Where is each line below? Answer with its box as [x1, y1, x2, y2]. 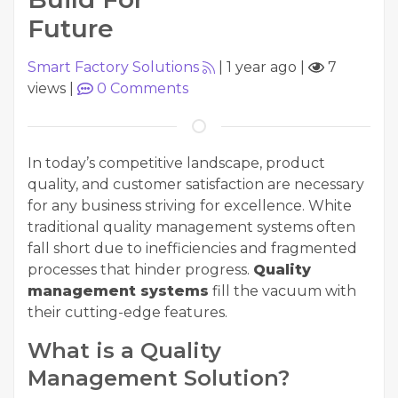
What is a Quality [28, 338, 221, 363]
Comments [107, 80, 188, 97]
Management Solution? [28, 365, 290, 391]
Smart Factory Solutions [28, 59, 199, 76]
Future [28, 13, 114, 44]
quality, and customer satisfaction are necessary [28, 176, 364, 193]
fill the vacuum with [209, 283, 356, 299]
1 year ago [227, 59, 297, 76]
